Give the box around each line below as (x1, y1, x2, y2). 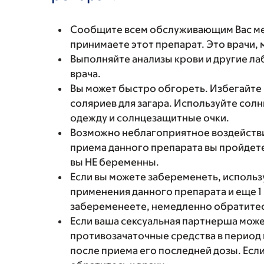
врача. (70, 68, 101, 80)
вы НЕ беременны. (70, 156, 159, 168)
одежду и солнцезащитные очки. (70, 112, 229, 124)
